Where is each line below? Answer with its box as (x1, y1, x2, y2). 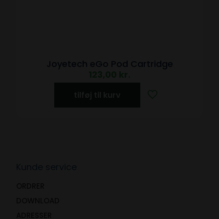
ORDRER (16, 180, 44, 191)
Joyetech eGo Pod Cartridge (46, 57, 173, 70)
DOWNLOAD (16, 195, 60, 206)
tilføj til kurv (74, 89, 121, 101)
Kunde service (16, 160, 77, 173)
